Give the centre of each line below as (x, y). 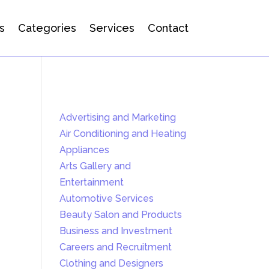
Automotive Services (106, 199)
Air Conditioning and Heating (122, 134)
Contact (168, 28)
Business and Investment (116, 231)
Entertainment (91, 183)
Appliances (84, 150)
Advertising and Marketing (117, 118)
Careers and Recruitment (115, 247)
